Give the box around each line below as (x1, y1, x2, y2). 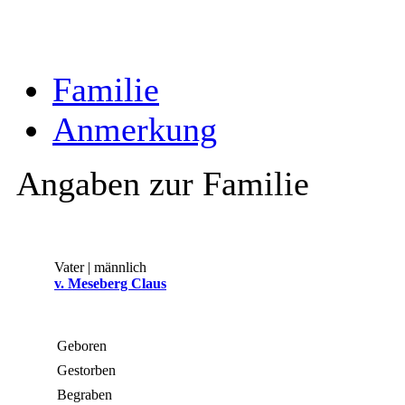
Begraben (57, 387, 116, 403)
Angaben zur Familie (16, 165, 309, 203)
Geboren (57, 338, 110, 354)
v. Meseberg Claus (54, 276, 166, 292)
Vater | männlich (54, 259, 146, 276)
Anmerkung (52, 110, 217, 149)
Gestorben (57, 363, 119, 379)
